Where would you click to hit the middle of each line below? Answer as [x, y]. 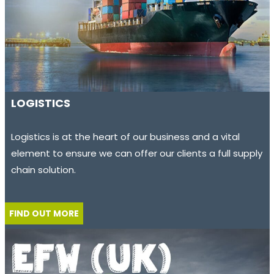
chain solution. [44, 169]
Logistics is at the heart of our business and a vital [126, 136]
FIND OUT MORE [44, 213]
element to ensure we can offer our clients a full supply [137, 153]
